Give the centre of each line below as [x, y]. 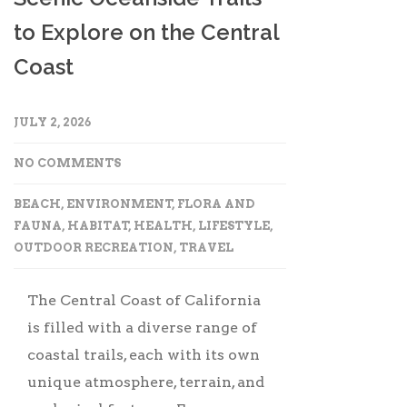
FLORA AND [216, 203]
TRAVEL [206, 247]
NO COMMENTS [67, 163]
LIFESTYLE [234, 225]
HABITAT [98, 225]
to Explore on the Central [146, 32]
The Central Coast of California [144, 300]
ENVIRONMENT [119, 203]
